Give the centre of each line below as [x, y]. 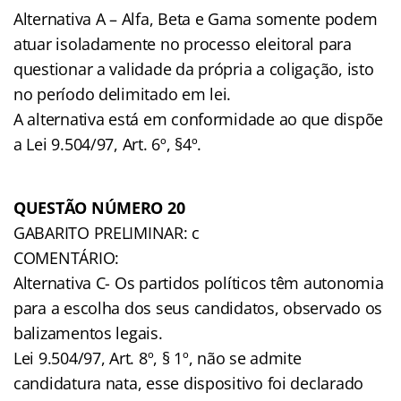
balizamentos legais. [88, 333]
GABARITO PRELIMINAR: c [107, 232]
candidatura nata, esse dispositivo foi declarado [189, 383]
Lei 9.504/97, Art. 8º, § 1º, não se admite [158, 358]
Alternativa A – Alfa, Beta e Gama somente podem [196, 18]
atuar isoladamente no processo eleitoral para [183, 43]
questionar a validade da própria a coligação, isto [194, 68]
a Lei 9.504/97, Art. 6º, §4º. [108, 144]
